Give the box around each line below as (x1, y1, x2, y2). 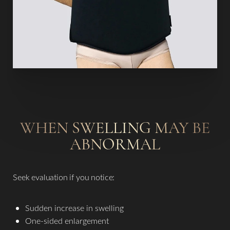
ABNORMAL (70, 133, 160, 154)
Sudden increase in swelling (25, 202, 124, 213)
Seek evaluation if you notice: (13, 171, 115, 182)
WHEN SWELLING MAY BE (20, 117, 210, 138)
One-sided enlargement (25, 215, 109, 226)
